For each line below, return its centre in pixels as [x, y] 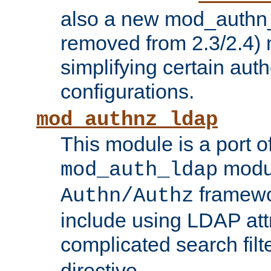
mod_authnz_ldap [127, 120]
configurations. [127, 92]
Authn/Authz [127, 196]
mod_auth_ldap [139, 170]
